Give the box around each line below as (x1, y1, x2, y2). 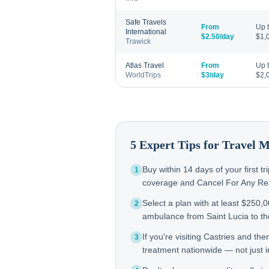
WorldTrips (125, 71, 161, 79)
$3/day (201, 71, 224, 79)
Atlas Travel (125, 61, 164, 70)
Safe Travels (125, 18, 166, 26)
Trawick (125, 37, 151, 46)
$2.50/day (201, 32, 234, 41)
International (125, 28, 166, 36)
